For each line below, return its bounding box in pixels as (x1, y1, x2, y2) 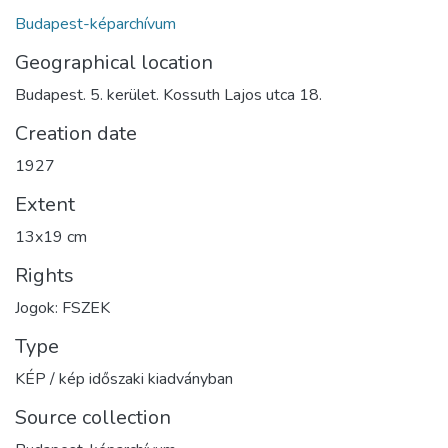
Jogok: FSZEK (15, 296, 110, 319)
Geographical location (15, 48, 213, 76)
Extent (15, 190, 75, 218)
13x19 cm (15, 225, 87, 248)
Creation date (15, 119, 137, 147)
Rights (15, 261, 74, 289)
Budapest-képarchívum (15, 12, 176, 35)
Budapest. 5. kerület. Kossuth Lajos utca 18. (15, 83, 322, 106)
